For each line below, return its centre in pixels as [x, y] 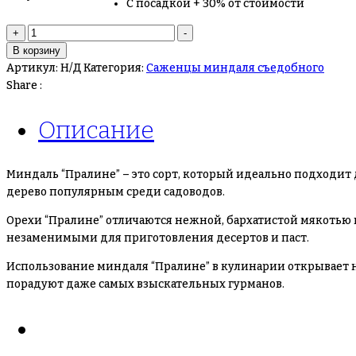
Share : [24, 86]
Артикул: [33, 68]
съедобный [60, 85]
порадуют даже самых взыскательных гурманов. [145, 284]
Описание [96, 131]
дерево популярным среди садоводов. [116, 192]
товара [46, 50]
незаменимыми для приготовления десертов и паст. [158, 238]
